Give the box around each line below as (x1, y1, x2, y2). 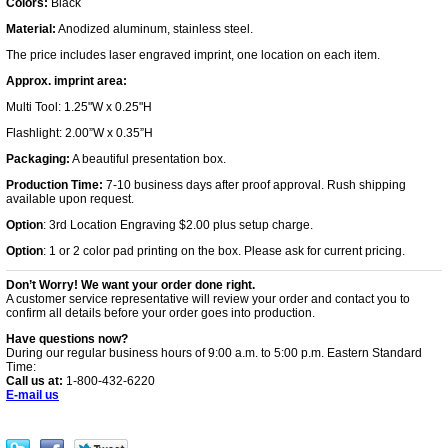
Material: (6, 22, 56, 36)
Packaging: (6, 152, 70, 166)
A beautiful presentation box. (70, 152, 226, 166)
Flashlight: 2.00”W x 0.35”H (6, 126, 153, 140)
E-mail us (6, 388, 59, 402)
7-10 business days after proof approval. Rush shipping (103, 178, 406, 192)
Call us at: (6, 374, 63, 388)
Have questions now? (6, 332, 128, 346)
